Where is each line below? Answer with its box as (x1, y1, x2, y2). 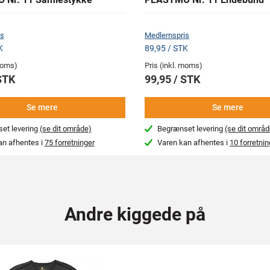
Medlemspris (145, 31, 189, 40)
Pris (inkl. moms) (145, 61, 202, 70)
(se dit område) (39, 124, 92, 134)
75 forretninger (44, 138, 95, 148)
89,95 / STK (145, 43, 188, 53)
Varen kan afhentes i (157, 138, 230, 148)
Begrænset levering (157, 124, 225, 134)
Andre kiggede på (64, 204, 206, 225)
